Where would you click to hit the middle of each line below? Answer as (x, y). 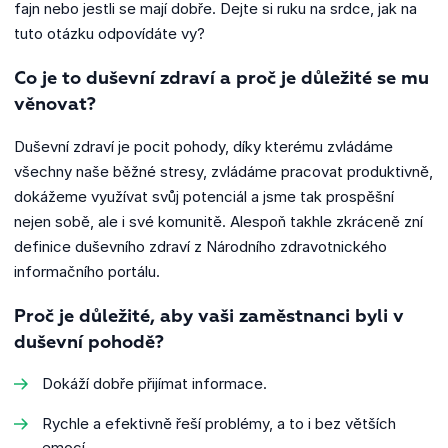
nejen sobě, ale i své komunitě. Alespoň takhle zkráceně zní (218, 221)
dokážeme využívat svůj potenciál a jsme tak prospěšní (204, 196)
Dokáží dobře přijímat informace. (156, 383)
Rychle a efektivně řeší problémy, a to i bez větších (219, 423)
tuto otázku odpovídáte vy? (109, 33)
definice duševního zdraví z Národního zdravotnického (200, 246)
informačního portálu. (88, 271)
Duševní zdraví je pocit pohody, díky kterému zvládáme (203, 146)
